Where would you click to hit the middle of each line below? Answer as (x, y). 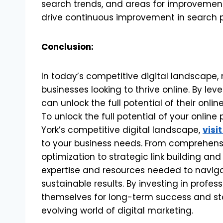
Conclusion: (67, 47)
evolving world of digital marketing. (117, 210)
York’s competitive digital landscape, (122, 130)
